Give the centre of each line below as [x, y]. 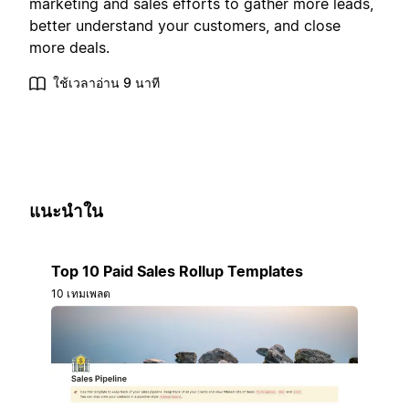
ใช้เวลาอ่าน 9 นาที [106, 83]
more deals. [69, 48]
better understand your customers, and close [185, 26]
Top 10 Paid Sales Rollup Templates [177, 271]
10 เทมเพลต [81, 293]
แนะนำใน [66, 212]
